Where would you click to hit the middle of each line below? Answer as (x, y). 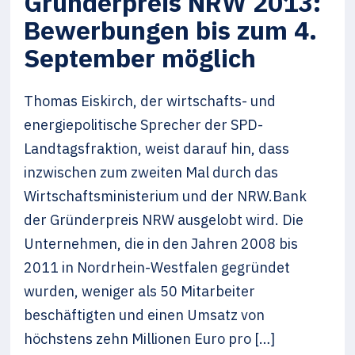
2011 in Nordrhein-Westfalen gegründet (157, 267)
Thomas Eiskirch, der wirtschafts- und (150, 101)
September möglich (140, 57)
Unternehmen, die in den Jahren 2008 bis (161, 243)
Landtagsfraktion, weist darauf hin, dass (157, 148)
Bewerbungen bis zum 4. (171, 30)
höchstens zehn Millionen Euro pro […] (150, 338)
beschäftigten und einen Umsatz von (145, 315)
